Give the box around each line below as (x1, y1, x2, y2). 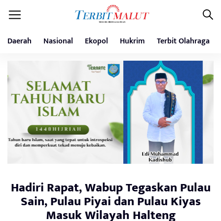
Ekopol (85, 35, 108, 48)
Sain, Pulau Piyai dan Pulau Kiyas (20, 191, 201, 212)
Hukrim (120, 35, 145, 48)
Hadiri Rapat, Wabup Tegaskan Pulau (10, 178, 211, 198)
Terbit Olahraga (157, 35, 210, 48)
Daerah (7, 35, 32, 48)
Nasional (43, 35, 73, 48)
